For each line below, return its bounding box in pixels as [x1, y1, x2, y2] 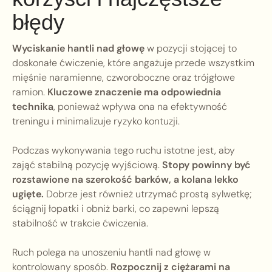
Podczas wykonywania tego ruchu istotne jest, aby [12, 144, 235, 157]
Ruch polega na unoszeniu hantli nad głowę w [12, 246, 211, 259]
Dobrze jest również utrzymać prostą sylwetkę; [44, 188, 251, 201]
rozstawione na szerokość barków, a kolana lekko [12, 173, 239, 186]
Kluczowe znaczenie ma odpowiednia [47, 86, 221, 99]
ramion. [12, 86, 47, 99]
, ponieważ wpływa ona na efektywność [53, 100, 227, 114]
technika [12, 100, 53, 114]
